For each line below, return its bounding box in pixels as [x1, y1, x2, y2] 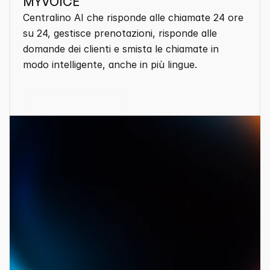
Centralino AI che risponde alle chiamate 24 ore [23, 11, 243, 24]
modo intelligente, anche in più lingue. [23, 58, 197, 71]
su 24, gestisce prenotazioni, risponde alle [23, 27, 217, 39]
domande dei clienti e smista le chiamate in [23, 43, 219, 55]
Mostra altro [48, 99, 104, 111]
